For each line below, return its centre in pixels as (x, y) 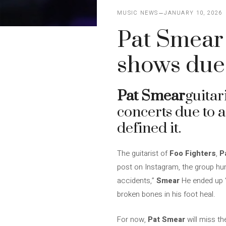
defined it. (149, 128)
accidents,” (137, 181)
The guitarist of (142, 153)
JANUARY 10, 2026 (193, 13)
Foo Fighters (192, 153)
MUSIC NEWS (138, 13)
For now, (131, 219)
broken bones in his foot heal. (166, 194)
